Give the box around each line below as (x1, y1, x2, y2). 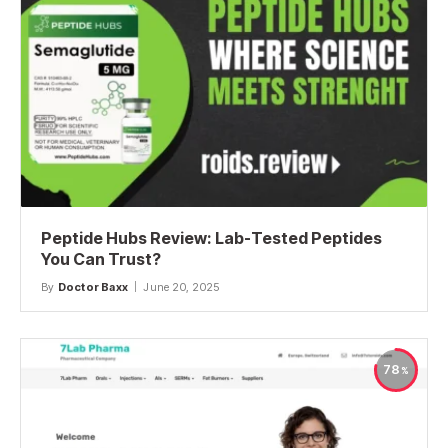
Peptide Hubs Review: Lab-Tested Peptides (41, 227, 382, 248)
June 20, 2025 (143, 279, 220, 294)
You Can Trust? (41, 248, 161, 269)
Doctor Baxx (57, 279, 129, 294)
